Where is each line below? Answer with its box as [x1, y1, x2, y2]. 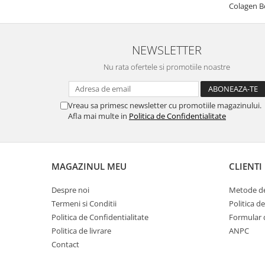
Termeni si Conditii [51, 198, 117, 209]
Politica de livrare [51, 225, 111, 236]
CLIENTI [229, 160, 262, 172]
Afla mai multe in [68, 110, 129, 121]
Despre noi [51, 184, 89, 195]
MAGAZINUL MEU [51, 160, 127, 172]
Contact [51, 238, 79, 250]
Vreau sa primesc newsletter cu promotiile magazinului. [68, 99, 261, 111]
